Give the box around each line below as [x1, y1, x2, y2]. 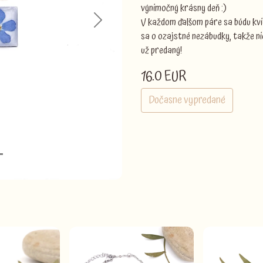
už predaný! [141, 43, 182, 58]
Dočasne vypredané [149, 92, 225, 109]
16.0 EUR [141, 65, 187, 87]
